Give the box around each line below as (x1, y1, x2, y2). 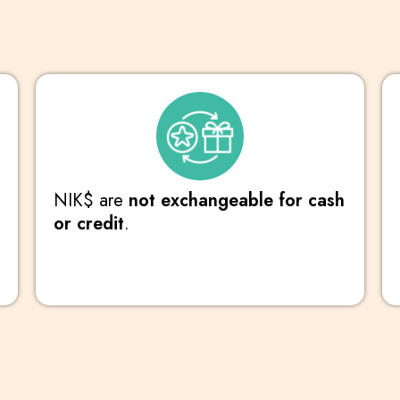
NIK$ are (53, 187, 129, 213)
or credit (53, 210, 124, 237)
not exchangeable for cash (128, 187, 345, 213)
